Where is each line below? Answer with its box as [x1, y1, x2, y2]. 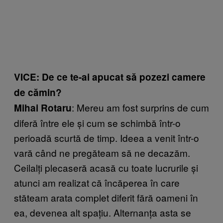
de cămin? [14, 85, 62, 99]
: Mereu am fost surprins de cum [72, 100, 209, 114]
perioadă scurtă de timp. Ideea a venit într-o [14, 130, 199, 144]
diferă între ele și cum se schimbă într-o [14, 115, 181, 129]
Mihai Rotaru [14, 101, 72, 114]
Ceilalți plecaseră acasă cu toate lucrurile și [14, 160, 198, 174]
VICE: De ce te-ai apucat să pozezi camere [14, 70, 206, 84]
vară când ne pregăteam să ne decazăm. [14, 145, 190, 159]
